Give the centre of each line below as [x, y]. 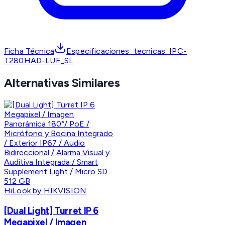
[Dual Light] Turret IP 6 [51, 210]
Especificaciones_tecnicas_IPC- [127, 51]
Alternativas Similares [62, 83]
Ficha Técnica [29, 51]
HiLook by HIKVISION [45, 191]
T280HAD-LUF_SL [39, 61]
